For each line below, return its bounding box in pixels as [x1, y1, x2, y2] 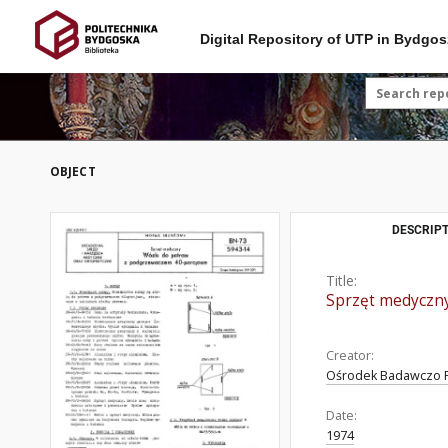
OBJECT [50, 163, 96, 180]
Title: [326, 271, 357, 290]
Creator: [326, 347, 374, 364]
